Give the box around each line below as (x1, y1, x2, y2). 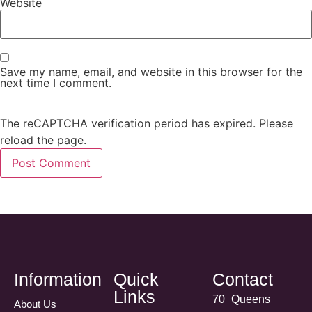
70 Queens (212, 292, 271, 305)
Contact (212, 269, 274, 289)
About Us (14, 297, 56, 310)
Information (14, 269, 102, 289)
